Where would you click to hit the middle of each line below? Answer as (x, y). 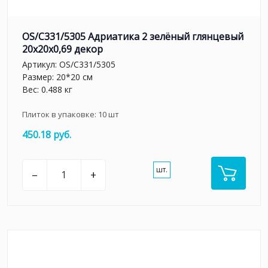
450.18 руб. (47, 134)
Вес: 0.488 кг (47, 89)
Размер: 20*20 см (57, 77)
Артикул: (41, 64)
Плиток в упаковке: (60, 114)
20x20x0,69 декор (63, 49)
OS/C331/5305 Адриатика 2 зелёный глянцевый (133, 37)
